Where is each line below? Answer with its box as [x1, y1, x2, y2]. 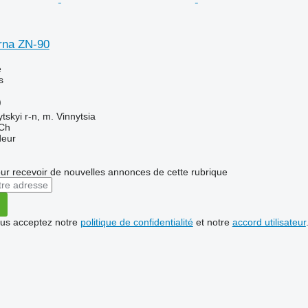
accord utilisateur [232, 217, 306, 228]
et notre [192, 217, 232, 228]
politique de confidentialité [80, 217, 193, 228]
